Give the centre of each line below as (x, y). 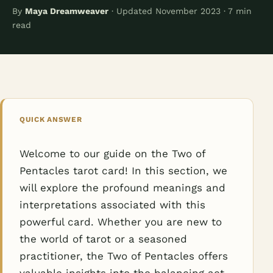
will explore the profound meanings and (122, 188)
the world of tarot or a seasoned (103, 239)
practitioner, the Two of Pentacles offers (124, 256)
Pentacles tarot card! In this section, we (123, 171)
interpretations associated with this (112, 205)
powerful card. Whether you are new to (121, 222)
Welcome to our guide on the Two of (112, 154)
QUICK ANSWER (51, 119)
